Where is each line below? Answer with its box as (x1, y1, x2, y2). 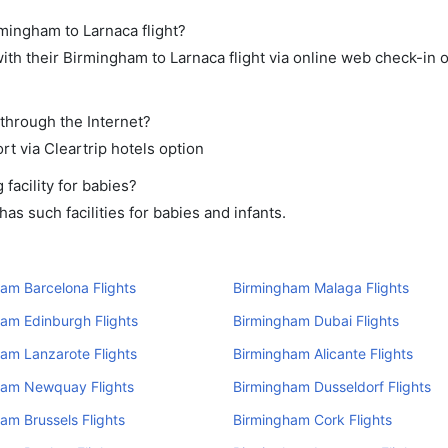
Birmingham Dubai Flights (232, 312, 399, 329)
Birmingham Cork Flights (232, 411, 392, 428)
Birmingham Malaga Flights (232, 279, 409, 296)
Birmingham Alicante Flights (232, 345, 413, 362)
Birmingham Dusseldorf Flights (232, 378, 431, 395)
